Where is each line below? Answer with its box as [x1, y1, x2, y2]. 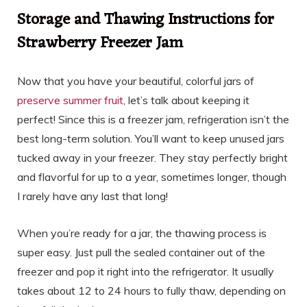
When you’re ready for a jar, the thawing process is [17, 226, 267, 241]
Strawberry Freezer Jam [17, 29, 183, 58]
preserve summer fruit [17, 93, 123, 108]
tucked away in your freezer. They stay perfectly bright [17, 151, 288, 165]
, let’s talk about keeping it [123, 93, 249, 108]
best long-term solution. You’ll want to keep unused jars [17, 132, 284, 146]
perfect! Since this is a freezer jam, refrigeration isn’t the [17, 112, 289, 127]
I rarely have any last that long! [17, 189, 168, 204]
